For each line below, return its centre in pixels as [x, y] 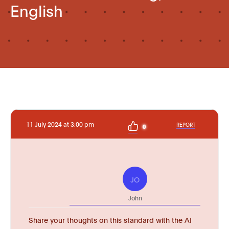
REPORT [186, 124]
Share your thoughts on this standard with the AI [110, 220]
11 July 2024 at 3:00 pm [60, 124]
